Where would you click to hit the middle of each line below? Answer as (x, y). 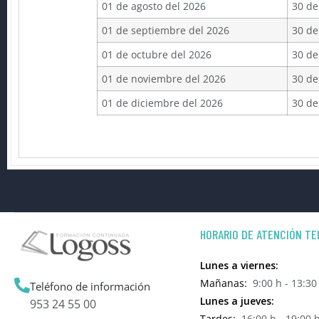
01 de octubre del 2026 (157, 55)
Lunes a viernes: (239, 266)
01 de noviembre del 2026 (164, 79)
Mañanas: (223, 283)
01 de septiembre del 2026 (166, 31)
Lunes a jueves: (237, 301)
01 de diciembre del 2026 (163, 103)
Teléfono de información (90, 286)
